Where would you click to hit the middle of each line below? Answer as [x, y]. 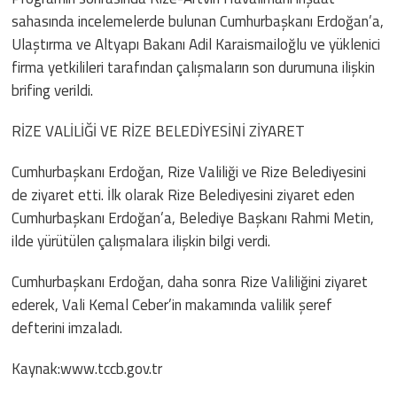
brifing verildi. [53, 90]
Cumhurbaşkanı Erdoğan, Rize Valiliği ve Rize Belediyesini [189, 171]
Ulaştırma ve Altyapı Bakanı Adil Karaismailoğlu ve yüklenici [196, 44]
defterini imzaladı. [67, 327]
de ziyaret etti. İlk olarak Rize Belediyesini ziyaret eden [183, 195]
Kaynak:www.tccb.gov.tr [87, 368]
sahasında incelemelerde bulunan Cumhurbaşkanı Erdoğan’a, [198, 21]
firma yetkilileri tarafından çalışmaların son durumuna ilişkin [194, 67]
